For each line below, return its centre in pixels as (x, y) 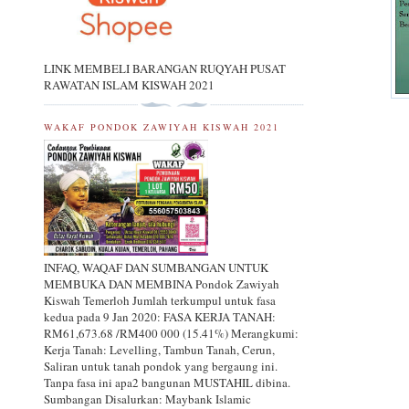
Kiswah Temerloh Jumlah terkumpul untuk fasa (160, 301)
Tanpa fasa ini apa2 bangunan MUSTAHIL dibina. (167, 383)
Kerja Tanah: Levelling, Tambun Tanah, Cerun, (159, 350)
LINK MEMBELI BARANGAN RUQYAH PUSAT (165, 68)
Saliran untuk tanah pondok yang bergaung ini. (161, 367)
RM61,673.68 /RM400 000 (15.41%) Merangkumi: (171, 334)
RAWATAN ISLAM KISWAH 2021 (129, 84)
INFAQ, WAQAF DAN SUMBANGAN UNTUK (156, 268)
